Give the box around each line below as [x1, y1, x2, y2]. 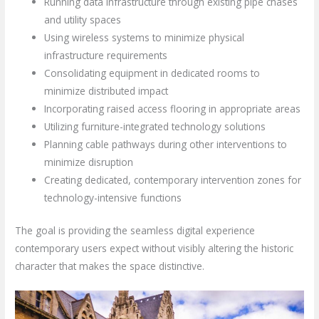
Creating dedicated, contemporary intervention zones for [44, 173, 302, 187]
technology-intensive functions [44, 191, 182, 205]
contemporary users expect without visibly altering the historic [15, 241, 294, 255]
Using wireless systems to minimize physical [44, 31, 245, 45]
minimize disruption [44, 155, 134, 169]
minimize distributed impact [44, 84, 169, 98]
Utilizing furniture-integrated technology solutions [44, 120, 266, 134]
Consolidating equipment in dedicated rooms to [44, 66, 261, 80]
